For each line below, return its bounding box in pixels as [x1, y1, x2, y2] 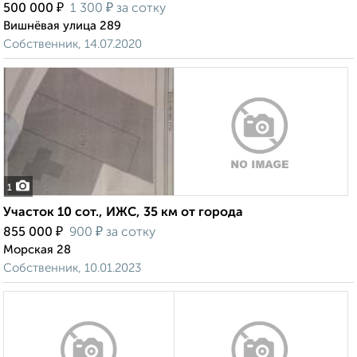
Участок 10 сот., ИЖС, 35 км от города [3, 206, 243, 220]
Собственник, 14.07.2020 [3, 38, 142, 51]
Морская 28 [3, 244, 71, 257]
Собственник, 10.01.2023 [3, 262, 141, 275]
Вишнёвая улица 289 [3, 20, 121, 33]
